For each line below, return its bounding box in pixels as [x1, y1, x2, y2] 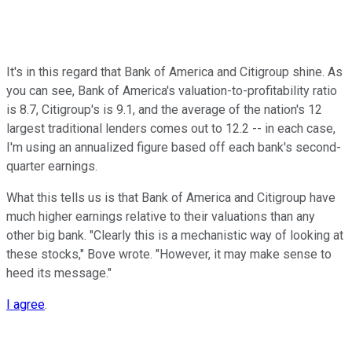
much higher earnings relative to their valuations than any [6, 208, 315, 224]
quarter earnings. [6, 158, 97, 174]
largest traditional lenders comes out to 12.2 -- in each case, [6, 120, 335, 136]
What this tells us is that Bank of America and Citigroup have [6, 189, 335, 205]
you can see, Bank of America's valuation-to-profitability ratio [6, 82, 337, 98]
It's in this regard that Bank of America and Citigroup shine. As [6, 64, 343, 79]
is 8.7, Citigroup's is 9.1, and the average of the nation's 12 [6, 101, 322, 117]
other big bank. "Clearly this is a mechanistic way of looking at [6, 227, 343, 243]
